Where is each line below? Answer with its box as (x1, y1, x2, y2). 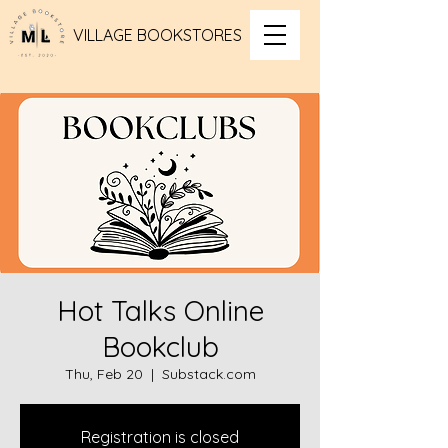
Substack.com (161, 365, 256, 383)
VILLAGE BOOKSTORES (73, 25, 242, 45)
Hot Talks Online (56, 293, 264, 328)
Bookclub (101, 329, 219, 364)
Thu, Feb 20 (64, 365, 143, 383)
